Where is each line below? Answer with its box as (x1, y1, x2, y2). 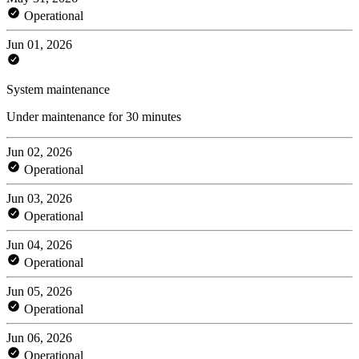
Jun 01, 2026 (6, 37, 72, 51)
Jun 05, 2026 (6, 284, 72, 298)
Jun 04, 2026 (6, 237, 72, 252)
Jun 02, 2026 (6, 144, 72, 159)
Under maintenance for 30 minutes (6, 109, 181, 123)
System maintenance (6, 82, 110, 96)
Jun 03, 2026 (6, 191, 72, 205)
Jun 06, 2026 (6, 330, 72, 345)
